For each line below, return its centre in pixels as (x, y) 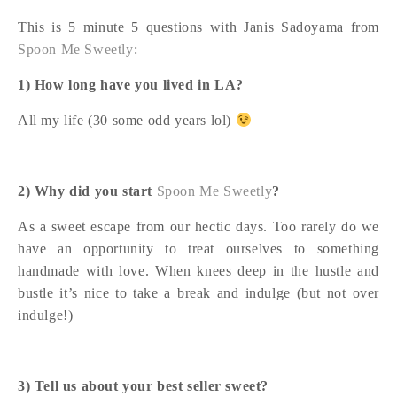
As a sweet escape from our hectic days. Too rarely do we (198, 227)
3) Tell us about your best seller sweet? (143, 386)
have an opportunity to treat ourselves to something (198, 249)
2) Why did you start (87, 191)
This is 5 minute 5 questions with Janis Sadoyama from (198, 27)
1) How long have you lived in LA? (131, 85)
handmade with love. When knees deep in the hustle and (198, 271)
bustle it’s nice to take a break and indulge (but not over (198, 293)
